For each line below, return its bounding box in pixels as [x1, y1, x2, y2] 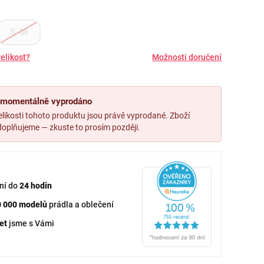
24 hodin [19, 180, 52, 190]
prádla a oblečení [47, 199, 114, 209]
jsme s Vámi [6, 218, 54, 228]
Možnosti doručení [152, 52, 222, 62]
